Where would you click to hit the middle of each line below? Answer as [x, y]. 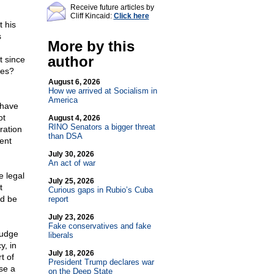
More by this [91, 46]
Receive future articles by [112, 7]
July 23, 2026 [71, 217]
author [70, 61]
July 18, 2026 [71, 253]
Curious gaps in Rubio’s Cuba [100, 190]
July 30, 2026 [71, 154]
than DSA [65, 136]
